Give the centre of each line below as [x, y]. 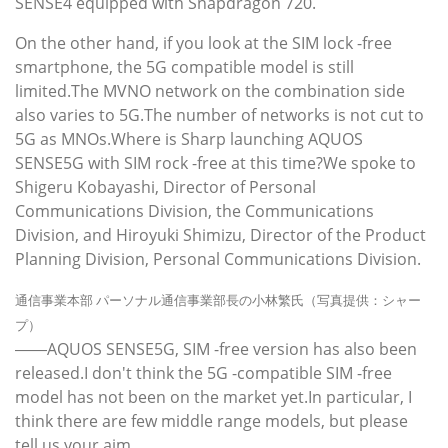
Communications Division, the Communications [194, 211]
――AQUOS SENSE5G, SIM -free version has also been [216, 349]
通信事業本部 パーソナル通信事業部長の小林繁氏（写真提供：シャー [218, 300]
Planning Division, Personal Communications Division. [218, 259]
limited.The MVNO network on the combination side [210, 91]
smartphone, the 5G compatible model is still [184, 67]
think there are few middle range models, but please [211, 421]
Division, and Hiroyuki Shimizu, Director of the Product [220, 235]
